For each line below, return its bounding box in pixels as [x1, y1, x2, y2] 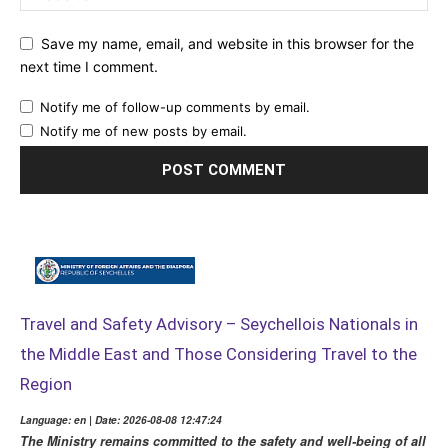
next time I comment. [20, 57, 158, 75]
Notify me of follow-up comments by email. [40, 98, 310, 115]
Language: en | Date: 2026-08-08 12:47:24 [20, 413, 222, 428]
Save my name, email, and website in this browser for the [41, 35, 414, 53]
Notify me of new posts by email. [40, 122, 247, 139]
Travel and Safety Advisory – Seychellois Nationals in [20, 314, 418, 335]
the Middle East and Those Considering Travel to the [20, 344, 417, 365]
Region [20, 374, 72, 395]
